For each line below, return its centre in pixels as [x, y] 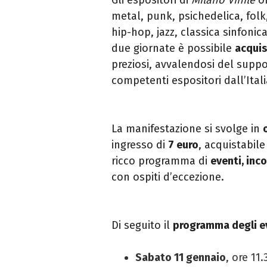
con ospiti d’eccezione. [169, 177]
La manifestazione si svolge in [187, 128]
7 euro [183, 145]
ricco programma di [161, 161]
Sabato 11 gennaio [181, 257]
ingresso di [140, 145]
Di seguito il [142, 225]
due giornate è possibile [173, 48]
